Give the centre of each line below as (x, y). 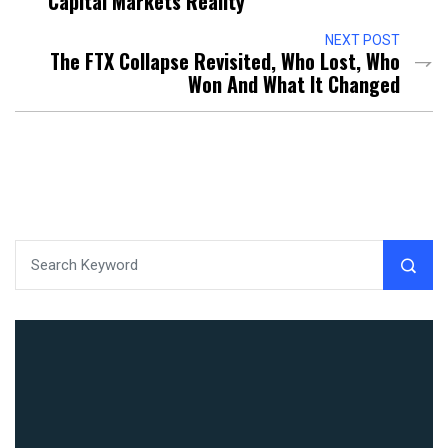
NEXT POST (362, 40)
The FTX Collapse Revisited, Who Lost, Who (225, 61)
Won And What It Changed (294, 84)
